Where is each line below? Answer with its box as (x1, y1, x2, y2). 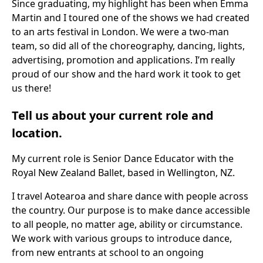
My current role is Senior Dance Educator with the (12, 152, 234, 165)
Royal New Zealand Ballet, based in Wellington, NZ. (12, 166, 235, 179)
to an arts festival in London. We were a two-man (12, 25, 229, 38)
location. (12, 125, 62, 141)
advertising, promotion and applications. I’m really (12, 53, 235, 66)
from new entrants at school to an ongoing (12, 246, 204, 259)
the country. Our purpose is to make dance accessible (12, 204, 250, 217)
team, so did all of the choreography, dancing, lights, (12, 39, 245, 52)
